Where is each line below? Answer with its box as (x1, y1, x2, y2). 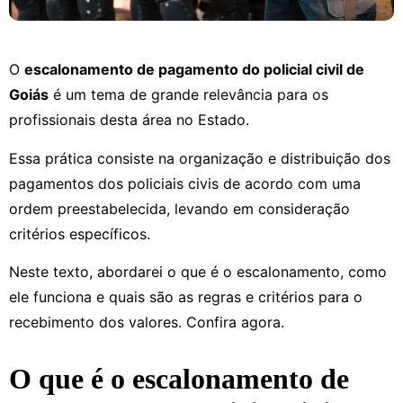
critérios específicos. (9, 224, 155, 243)
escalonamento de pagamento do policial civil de (24, 60, 364, 79)
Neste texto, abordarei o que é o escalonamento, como (9, 263, 387, 282)
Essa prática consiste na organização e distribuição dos (9, 148, 390, 167)
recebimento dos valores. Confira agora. (9, 313, 284, 332)
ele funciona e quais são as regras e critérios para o (9, 288, 363, 307)
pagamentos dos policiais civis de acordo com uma (9, 174, 361, 193)
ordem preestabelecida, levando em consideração (9, 199, 350, 218)
